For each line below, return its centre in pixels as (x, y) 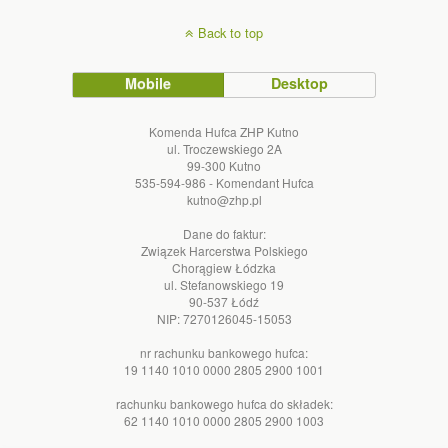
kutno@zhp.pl (224, 199)
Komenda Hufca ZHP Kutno (224, 131)
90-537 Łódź (224, 301)
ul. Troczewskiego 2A (224, 148)
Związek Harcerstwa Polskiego (224, 250)
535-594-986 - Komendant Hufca (224, 182)
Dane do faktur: (224, 233)
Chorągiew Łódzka (224, 267)
